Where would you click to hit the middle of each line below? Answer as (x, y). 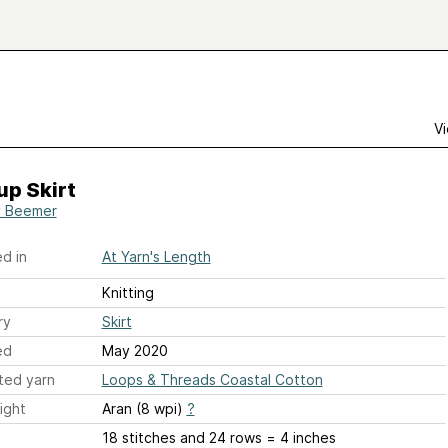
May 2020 (134, 350)
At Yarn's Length (156, 256)
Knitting (127, 292)
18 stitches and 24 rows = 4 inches (218, 437)
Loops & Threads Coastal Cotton (212, 379)
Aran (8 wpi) (144, 408)
